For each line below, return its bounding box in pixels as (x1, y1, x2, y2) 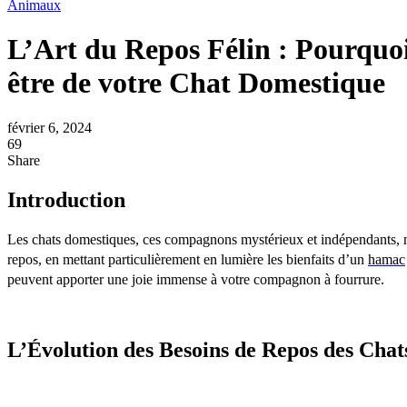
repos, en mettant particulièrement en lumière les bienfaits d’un (7, 251, 368, 267)
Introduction (7, 187, 125, 212)
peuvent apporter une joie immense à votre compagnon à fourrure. (7, 271, 384, 287)
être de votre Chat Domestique (7, 66, 385, 100)
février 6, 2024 (7, 119, 92, 135)
